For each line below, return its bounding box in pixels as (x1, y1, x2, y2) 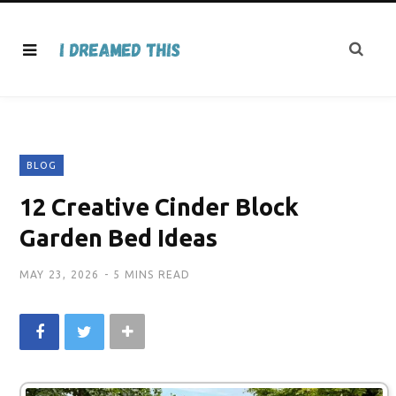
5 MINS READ (113, 269, 191, 280)
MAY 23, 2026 (19, 269, 100, 280)
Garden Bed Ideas (19, 225, 217, 251)
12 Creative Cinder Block (19, 194, 299, 220)
